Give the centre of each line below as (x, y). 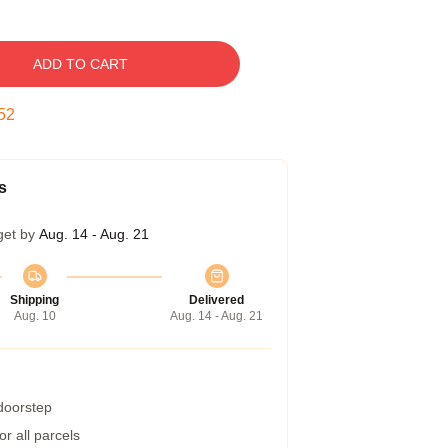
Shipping (34, 300)
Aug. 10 (34, 316)
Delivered (216, 300)
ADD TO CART (80, 64)
